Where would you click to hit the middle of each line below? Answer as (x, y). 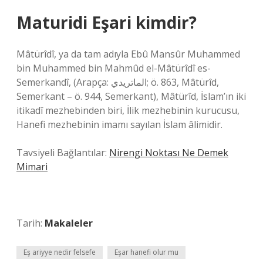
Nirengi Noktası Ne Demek (169, 153)
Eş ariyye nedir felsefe (60, 252)
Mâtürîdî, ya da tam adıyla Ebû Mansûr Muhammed (128, 54)
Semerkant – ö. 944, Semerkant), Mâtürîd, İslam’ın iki (131, 96)
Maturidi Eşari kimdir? (107, 22)
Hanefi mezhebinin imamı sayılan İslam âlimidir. (119, 124)
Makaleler (69, 223)
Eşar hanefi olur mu (146, 252)
